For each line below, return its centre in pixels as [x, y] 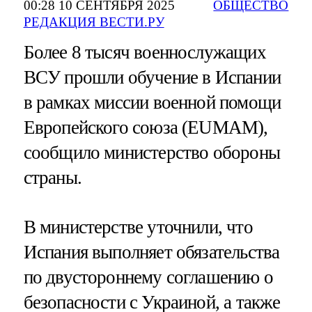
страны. [52, 177]
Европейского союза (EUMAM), [146, 127]
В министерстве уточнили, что [138, 227]
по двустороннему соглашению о [148, 277]
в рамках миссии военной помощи [152, 102]
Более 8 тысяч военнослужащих [145, 52]
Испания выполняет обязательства [151, 252]
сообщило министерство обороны [151, 152]
